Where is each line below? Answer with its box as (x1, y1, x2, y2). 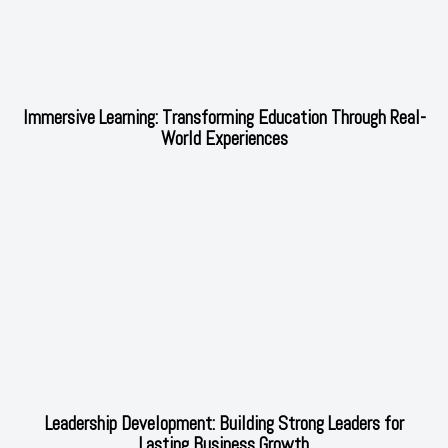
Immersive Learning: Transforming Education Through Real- (22, 105, 426, 131)
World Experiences (160, 126, 288, 152)
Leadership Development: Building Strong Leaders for (44, 411, 404, 437)
